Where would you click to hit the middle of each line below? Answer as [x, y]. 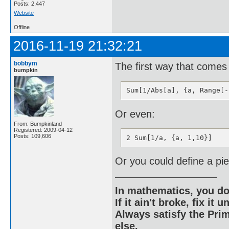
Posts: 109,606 [32, 136]
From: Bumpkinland [38, 123]
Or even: [135, 114]
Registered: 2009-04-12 [43, 130]
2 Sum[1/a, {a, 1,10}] [169, 138]
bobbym [26, 63]
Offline [22, 27]
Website [24, 13]
